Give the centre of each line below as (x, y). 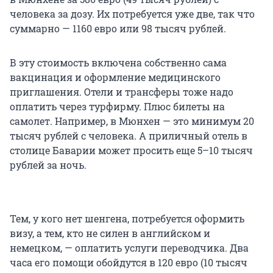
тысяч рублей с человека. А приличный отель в (129, 136)
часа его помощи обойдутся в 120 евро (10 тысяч (129, 263)
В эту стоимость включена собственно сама (118, 63)
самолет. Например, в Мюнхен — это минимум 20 (132, 121)
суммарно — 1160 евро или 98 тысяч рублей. (118, 29)
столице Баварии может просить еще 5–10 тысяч (131, 151)
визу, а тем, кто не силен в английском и (110, 233)
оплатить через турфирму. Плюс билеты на (117, 107)
